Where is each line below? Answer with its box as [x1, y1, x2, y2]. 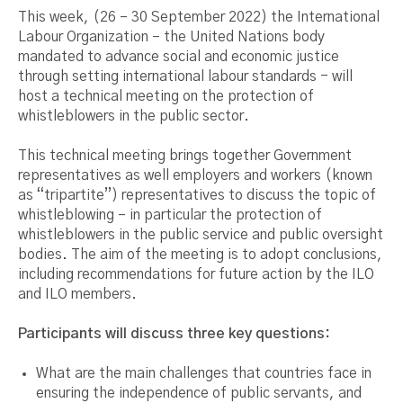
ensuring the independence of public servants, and [36, 386, 362, 400]
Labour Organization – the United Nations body [18, 30, 325, 44]
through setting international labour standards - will [18, 69, 353, 84]
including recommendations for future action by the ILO [18, 267, 374, 282]
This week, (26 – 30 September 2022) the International [18, 10, 380, 24]
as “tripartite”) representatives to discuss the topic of [18, 188, 376, 202]
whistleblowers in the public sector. [18, 109, 253, 123]
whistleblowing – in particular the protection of [18, 208, 322, 222]
